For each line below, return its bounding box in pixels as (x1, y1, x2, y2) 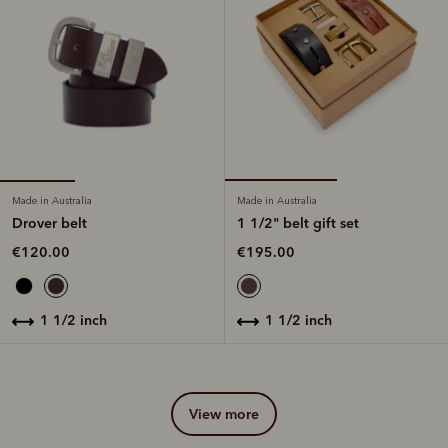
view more (198, 405, 259, 424)
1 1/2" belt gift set (237, 214, 359, 233)
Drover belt (12, 214, 87, 233)
